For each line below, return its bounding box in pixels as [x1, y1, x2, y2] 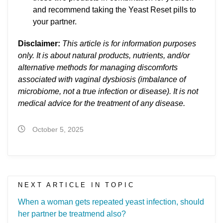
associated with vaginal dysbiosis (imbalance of [18, 75, 186, 84]
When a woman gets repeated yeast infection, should [18, 197, 204, 206]
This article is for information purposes [62, 39, 196, 48]
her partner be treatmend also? [18, 209, 126, 218]
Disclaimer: [18, 39, 60, 48]
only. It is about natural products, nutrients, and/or [18, 51, 190, 60]
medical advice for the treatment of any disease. [18, 99, 185, 108]
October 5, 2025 [32, 125, 84, 134]
